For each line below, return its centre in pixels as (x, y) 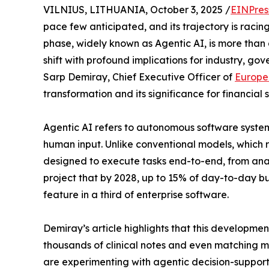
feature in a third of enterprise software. (136, 194)
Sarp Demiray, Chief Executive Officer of (139, 77)
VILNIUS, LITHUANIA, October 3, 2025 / (137, 9)
